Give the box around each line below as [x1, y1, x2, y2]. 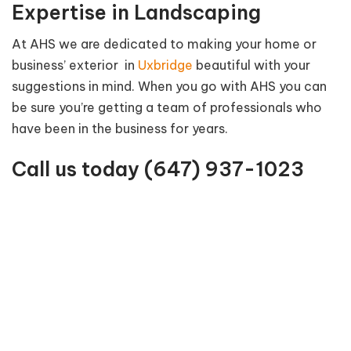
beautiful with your [193, 57, 310, 74]
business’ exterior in [12, 57, 138, 74]
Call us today [12, 157, 144, 183]
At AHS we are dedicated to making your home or [12, 36, 317, 52]
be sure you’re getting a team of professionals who [12, 100, 322, 116]
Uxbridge [138, 57, 193, 74]
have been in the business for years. [12, 121, 228, 137]
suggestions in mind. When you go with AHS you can [12, 78, 327, 95]
